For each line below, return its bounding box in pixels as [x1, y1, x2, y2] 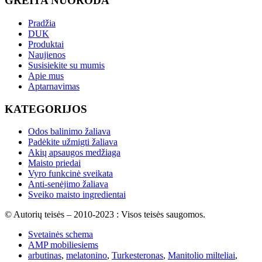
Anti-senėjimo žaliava [28, 179, 108, 189]
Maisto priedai [28, 158, 81, 168]
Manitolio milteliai [168, 250, 235, 261]
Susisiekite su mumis [28, 60, 105, 70]
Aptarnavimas [28, 81, 80, 91]
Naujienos [28, 49, 65, 60]
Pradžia [28, 18, 56, 28]
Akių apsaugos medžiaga [28, 147, 120, 158]
